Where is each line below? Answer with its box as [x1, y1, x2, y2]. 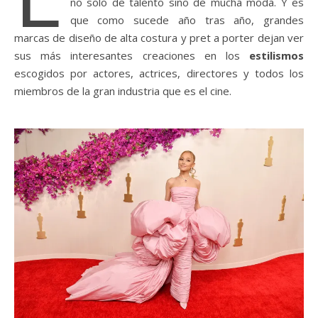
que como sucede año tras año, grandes [70, 12, 304, 27]
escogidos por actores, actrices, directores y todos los [14, 65, 304, 80]
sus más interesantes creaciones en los [14, 48, 249, 62]
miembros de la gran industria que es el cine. [14, 83, 231, 98]
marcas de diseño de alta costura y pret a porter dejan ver [14, 30, 304, 45]
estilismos [249, 48, 304, 62]
